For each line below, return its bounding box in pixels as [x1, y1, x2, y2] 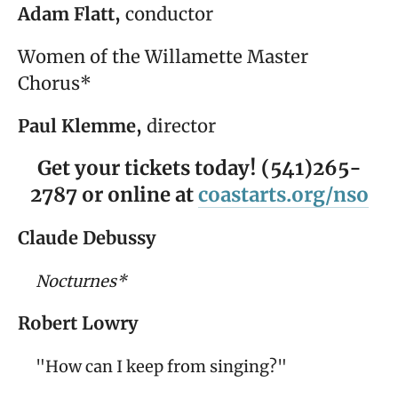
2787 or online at [29, 181, 198, 207]
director [142, 114, 216, 137]
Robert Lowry [18, 311, 138, 334]
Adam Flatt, [18, 2, 121, 25]
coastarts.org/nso [197, 181, 369, 207]
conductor [121, 2, 213, 25]
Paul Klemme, [18, 114, 142, 137]
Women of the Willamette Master [18, 44, 308, 68]
